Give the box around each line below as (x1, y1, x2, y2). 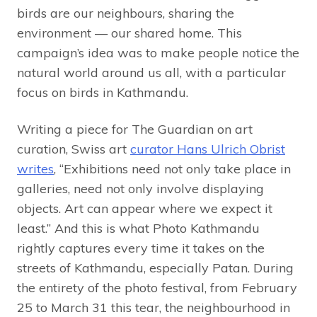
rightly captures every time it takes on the (17, 240, 265, 257)
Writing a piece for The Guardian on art (17, 121, 253, 138)
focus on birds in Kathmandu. (17, 84, 188, 101)
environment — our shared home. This (17, 25, 242, 42)
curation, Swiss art (17, 141, 130, 158)
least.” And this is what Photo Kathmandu (17, 220, 260, 237)
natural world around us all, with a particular (17, 64, 286, 81)
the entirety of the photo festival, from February (17, 279, 297, 296)
